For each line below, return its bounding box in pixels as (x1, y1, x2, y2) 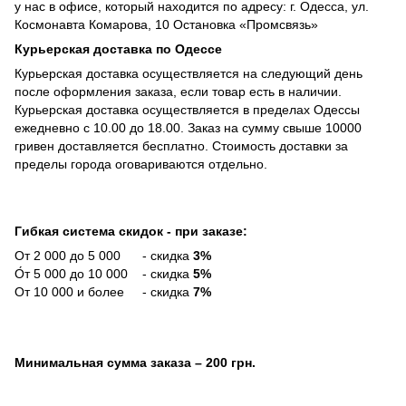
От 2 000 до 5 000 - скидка (14, 247, 193, 263)
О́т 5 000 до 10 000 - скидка (14, 266, 193, 281)
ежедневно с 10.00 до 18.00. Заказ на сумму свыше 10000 (14, 120, 362, 135)
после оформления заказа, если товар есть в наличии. (14, 83, 342, 99)
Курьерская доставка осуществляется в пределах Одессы (14, 101, 360, 117)
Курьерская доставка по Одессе (14, 41, 222, 56)
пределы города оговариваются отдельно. (14, 156, 267, 171)
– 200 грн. (191, 355, 256, 371)
